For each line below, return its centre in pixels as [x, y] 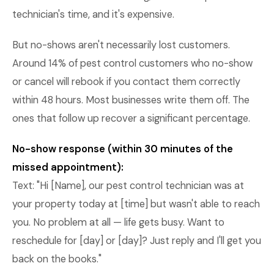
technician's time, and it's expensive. [93, 14]
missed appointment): [68, 167]
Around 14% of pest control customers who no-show [132, 63]
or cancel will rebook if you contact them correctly [126, 82]
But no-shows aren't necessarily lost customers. [121, 45]
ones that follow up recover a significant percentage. [131, 118]
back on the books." [57, 259]
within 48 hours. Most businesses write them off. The [131, 100]
